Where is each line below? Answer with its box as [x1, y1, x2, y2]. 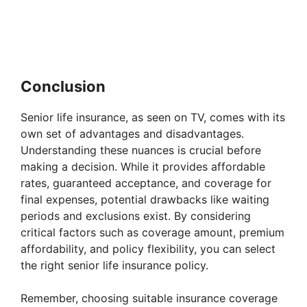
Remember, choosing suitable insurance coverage [21, 291, 278, 306]
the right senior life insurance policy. [21, 258, 208, 273]
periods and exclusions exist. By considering [21, 209, 251, 223]
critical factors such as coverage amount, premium [21, 225, 284, 240]
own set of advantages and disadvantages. [21, 127, 244, 141]
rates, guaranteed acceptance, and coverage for [21, 176, 271, 191]
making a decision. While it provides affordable [21, 160, 265, 174]
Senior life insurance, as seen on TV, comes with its [21, 110, 285, 125]
